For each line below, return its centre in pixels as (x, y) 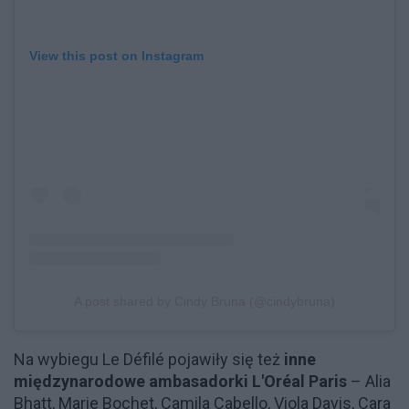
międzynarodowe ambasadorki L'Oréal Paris (180, 382)
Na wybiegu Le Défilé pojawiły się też (149, 360)
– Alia (369, 382)
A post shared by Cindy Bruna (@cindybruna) (204, 302)
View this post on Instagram (116, 56)
